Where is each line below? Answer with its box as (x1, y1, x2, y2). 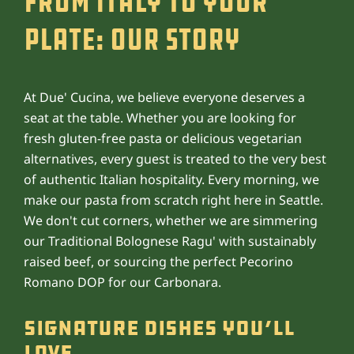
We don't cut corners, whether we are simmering (24, 211, 318, 229)
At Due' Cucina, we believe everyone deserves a (24, 88, 305, 106)
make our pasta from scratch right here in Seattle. (24, 190, 323, 209)
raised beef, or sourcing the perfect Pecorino (24, 252, 293, 270)
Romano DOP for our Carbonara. (24, 273, 221, 291)
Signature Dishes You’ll (24, 314, 295, 341)
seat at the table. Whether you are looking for (24, 108, 296, 126)
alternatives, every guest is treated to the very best (24, 149, 326, 168)
